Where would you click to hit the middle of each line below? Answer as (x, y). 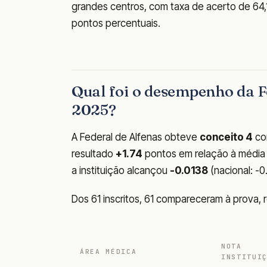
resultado (94, 154)
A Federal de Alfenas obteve (136, 137)
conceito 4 (226, 137)
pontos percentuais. (116, 23)
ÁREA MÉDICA (108, 252)
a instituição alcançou (121, 171)
